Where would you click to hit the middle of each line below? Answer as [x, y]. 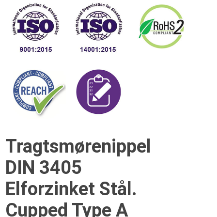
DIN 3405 [44, 168]
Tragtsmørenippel [78, 146]
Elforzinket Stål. [71, 189]
